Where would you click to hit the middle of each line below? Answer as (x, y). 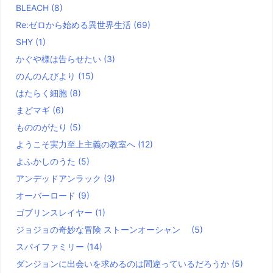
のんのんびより (47, 76)
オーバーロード (47, 195)
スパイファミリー (51, 246)
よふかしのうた (47, 161)
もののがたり (43, 127)
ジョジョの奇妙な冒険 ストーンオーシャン (104, 229)
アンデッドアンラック (60, 178)
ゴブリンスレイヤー (55, 212)
